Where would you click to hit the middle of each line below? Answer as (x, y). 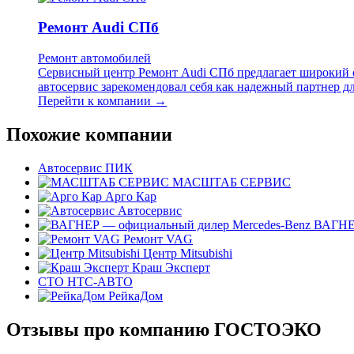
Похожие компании (89, 134)
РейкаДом (136, 296)
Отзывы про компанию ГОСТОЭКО (164, 329)
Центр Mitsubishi (188, 253)
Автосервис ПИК (85, 168)
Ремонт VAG (158, 239)
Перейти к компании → (102, 101)
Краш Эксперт (171, 267)
